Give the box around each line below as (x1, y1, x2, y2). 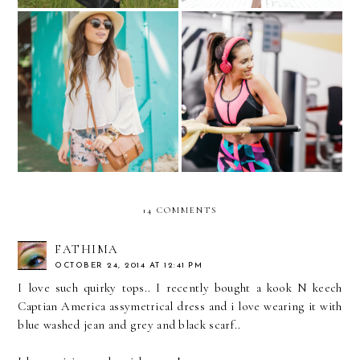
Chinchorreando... (51, 84, 145, 99)
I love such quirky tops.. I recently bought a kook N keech (18, 280, 342, 295)
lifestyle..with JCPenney (199, 84, 324, 99)
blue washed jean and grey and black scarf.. (18, 317, 241, 332)
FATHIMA (55, 241, 119, 256)
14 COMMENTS (143, 204, 217, 215)
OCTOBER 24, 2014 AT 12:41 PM (55, 260, 203, 270)
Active (244, 100, 279, 116)
